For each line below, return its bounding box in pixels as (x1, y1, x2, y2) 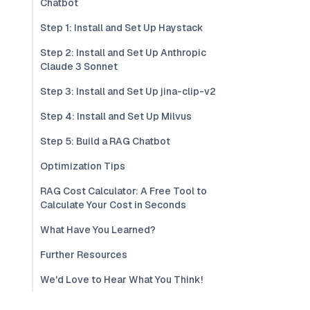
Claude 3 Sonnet (40, 60, 118, 73)
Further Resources (40, 248, 127, 261)
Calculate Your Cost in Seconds (40, 199, 186, 211)
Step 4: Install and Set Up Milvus (40, 110, 192, 122)
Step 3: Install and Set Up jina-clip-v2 (40, 85, 216, 98)
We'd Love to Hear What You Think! (40, 273, 203, 286)
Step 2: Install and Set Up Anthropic (40, 46, 206, 59)
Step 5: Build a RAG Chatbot (40, 135, 170, 147)
